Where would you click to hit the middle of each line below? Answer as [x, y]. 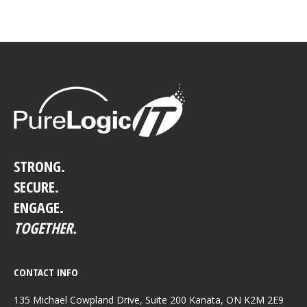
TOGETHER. [45, 228]
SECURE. [36, 186]
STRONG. [39, 166]
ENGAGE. [39, 207]
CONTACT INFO [46, 272]
